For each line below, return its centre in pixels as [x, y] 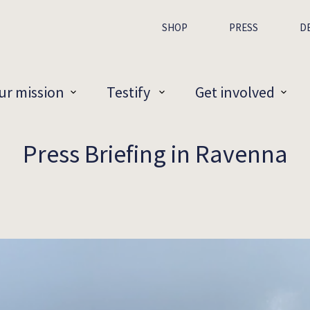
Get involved [235, 92]
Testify [130, 92]
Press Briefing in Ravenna [155, 154]
